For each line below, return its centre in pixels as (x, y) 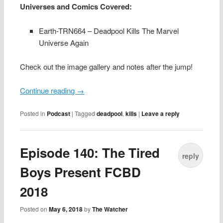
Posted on (35, 209)
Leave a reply (161, 113)
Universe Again (63, 42)
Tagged (85, 113)
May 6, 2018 (66, 209)
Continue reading (49, 91)
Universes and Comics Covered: (76, 7)
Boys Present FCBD (81, 172)
